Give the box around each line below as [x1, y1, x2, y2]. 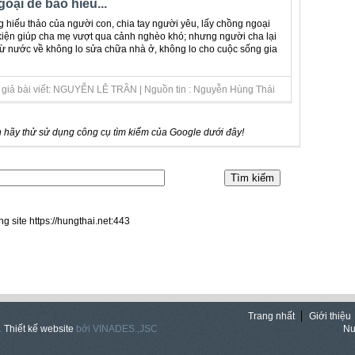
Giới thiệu [309, 311, 351, 323]
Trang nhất [248, 311, 295, 323]
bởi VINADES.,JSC [74, 323, 158, 335]
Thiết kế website [4, 323, 74, 335]
